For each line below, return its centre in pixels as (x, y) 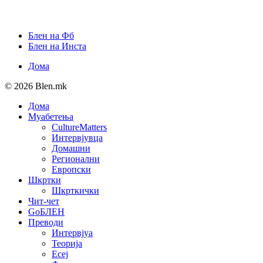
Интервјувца (77, 137)
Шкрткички (75, 190)
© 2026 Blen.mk (36, 86)
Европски (71, 169)
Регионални (76, 159)
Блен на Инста (57, 46)
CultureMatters (79, 127)
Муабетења (51, 116)
